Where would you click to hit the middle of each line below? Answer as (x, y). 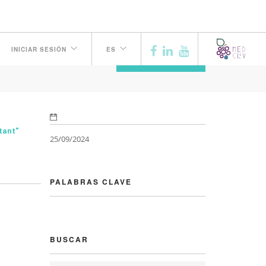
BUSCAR (69, 239)
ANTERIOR (161, 60)
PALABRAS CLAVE (91, 182)
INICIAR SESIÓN (39, 49)
